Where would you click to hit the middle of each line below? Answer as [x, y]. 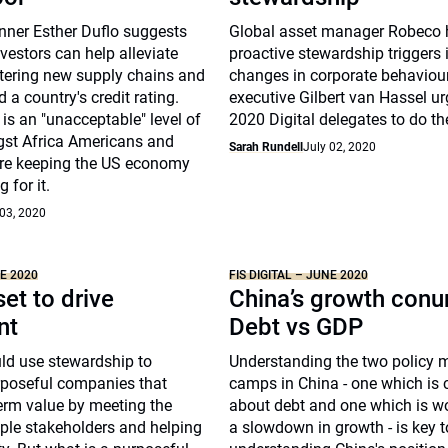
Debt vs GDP [296, 327]
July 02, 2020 [340, 147]
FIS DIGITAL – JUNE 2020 [299, 275]
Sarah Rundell [266, 147]
